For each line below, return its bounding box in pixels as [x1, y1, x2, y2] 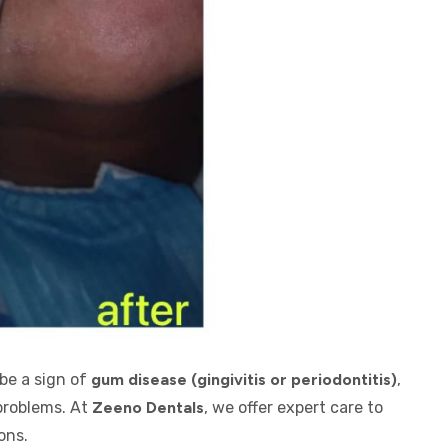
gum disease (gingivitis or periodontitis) [91, 370, 397, 389]
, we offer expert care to [204, 398, 383, 417]
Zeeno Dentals [92, 398, 204, 417]
